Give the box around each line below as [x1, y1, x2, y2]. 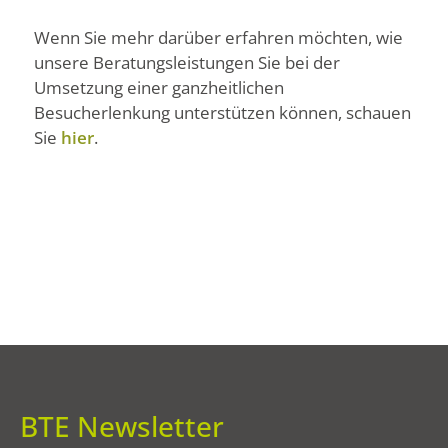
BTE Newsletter [20, 407, 224, 446]
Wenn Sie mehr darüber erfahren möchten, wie [34, 25, 403, 49]
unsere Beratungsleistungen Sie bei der [34, 50, 340, 74]
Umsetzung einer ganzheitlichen [34, 75, 284, 99]
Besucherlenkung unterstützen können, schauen [34, 100, 411, 124]
